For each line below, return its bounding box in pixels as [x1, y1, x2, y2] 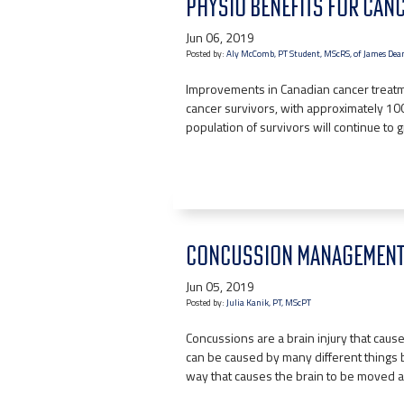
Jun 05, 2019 [186, 277, 254, 296]
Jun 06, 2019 [186, 28, 254, 47]
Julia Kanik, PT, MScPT [226, 296, 311, 309]
